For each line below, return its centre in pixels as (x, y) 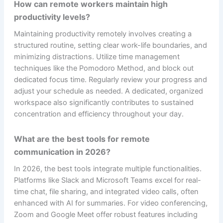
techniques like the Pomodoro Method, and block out (104, 68)
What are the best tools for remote (82, 139)
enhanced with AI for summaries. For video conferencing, (111, 203)
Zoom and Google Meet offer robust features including (106, 214)
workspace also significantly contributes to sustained (104, 102)
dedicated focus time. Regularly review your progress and (110, 79)
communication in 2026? (62, 152)
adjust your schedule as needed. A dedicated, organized (108, 91)
